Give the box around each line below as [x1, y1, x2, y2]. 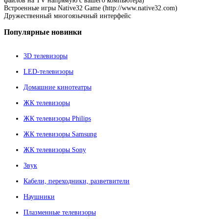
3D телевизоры [23, 52, 67, 60]
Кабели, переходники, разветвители [23, 177, 130, 185]
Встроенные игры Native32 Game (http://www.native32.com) [4, 4, 177, 12]
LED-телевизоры [23, 67, 73, 75]
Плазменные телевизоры [23, 208, 96, 216]
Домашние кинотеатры [23, 83, 91, 91]
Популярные [4, 28, 49, 37]
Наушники [23, 193, 55, 200]
